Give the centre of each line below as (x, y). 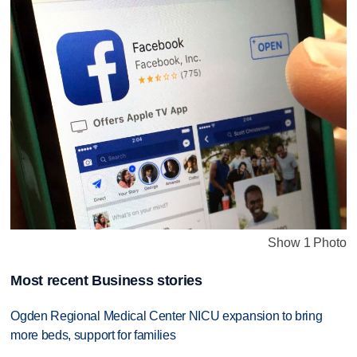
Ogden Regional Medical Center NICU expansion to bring (167, 316)
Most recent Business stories (106, 281)
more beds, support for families (93, 335)
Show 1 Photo (307, 243)
